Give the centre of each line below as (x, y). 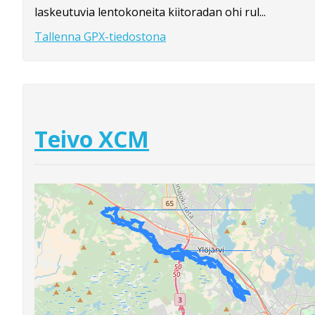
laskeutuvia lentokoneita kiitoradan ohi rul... (150, 12)
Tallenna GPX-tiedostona (100, 37)
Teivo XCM (92, 139)
